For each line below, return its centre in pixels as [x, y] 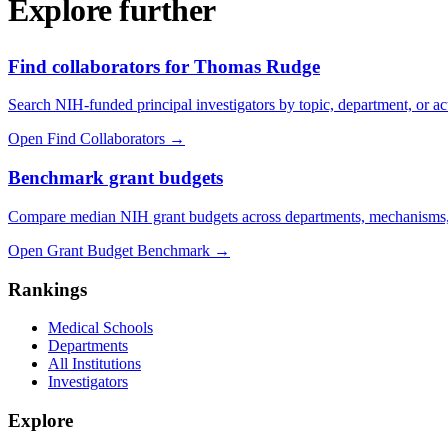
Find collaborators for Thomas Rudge [164, 66]
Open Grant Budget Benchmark [109, 250]
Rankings [47, 289]
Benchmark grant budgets [115, 178]
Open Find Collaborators [86, 139]
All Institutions [94, 364]
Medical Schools [100, 328]
